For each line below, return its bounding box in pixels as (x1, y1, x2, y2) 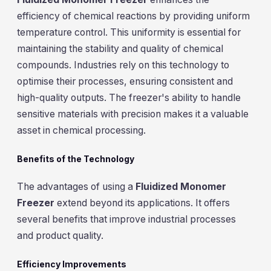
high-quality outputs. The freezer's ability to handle (17, 92, 241, 104)
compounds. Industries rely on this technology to (17, 59, 229, 71)
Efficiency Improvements (17, 258, 126, 269)
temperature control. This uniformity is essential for (17, 27, 241, 39)
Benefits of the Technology (17, 153, 134, 164)
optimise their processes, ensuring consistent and (17, 76, 233, 88)
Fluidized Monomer (135, 181, 226, 193)
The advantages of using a (17, 181, 135, 193)
